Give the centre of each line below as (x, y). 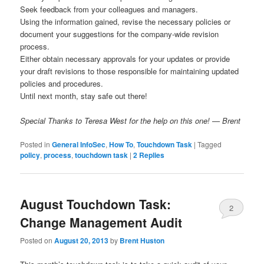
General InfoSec (79, 145)
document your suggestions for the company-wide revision (120, 34)
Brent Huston (142, 240)
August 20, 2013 (82, 240)
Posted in (35, 144)
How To (121, 145)
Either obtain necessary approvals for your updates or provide (125, 59)
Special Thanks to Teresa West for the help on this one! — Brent (131, 121)
